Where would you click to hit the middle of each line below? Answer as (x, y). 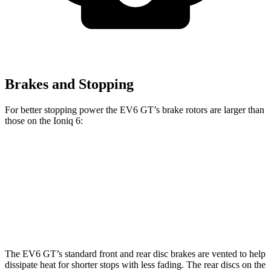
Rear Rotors (85, 214)
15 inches (137, 187)
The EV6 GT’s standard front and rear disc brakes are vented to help (135, 253)
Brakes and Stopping (69, 84)
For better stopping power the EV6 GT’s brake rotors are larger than (135, 109)
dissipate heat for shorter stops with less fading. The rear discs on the (135, 264)
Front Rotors (85, 187)
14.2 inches (137, 214)
